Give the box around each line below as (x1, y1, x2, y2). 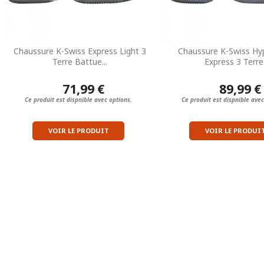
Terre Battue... (52, 55, 107, 67)
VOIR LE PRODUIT (48, 126, 109, 135)
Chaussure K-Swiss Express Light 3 (13, 45, 146, 57)
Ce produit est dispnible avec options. (25, 95, 132, 104)
